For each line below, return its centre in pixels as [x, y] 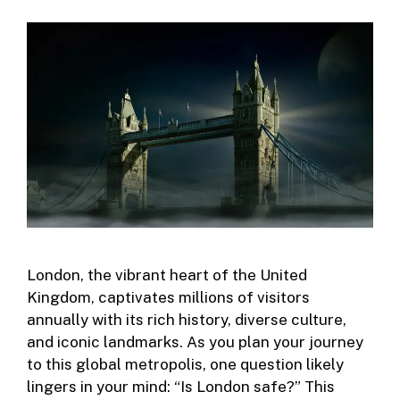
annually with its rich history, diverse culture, [187, 320]
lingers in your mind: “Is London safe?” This [181, 387]
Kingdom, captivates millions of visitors [168, 298]
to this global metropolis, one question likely [185, 365]
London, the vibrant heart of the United [167, 275]
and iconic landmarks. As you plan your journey [195, 342]
